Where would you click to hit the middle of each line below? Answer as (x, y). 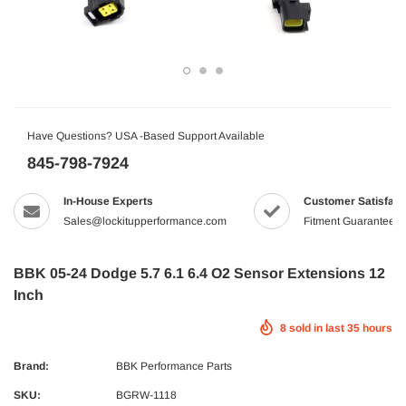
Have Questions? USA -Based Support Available (146, 136)
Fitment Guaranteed (353, 221)
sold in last (317, 328)
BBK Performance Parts (174, 366)
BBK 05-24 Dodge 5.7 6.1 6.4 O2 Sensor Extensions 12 (199, 273)
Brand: (31, 366)
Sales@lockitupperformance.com (145, 221)
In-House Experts (108, 201)
